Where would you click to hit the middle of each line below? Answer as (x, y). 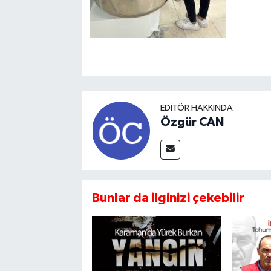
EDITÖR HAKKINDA (196, 108)
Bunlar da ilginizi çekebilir (168, 198)
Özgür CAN (192, 122)
